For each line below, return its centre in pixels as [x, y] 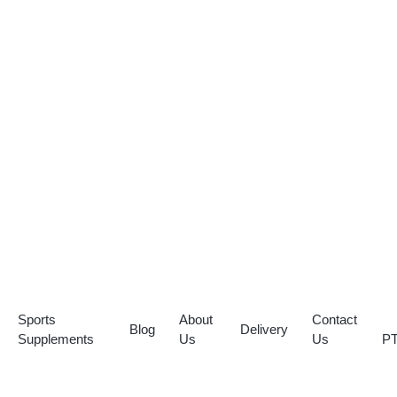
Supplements [56, 339]
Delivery [264, 330]
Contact [334, 320]
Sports [37, 320]
